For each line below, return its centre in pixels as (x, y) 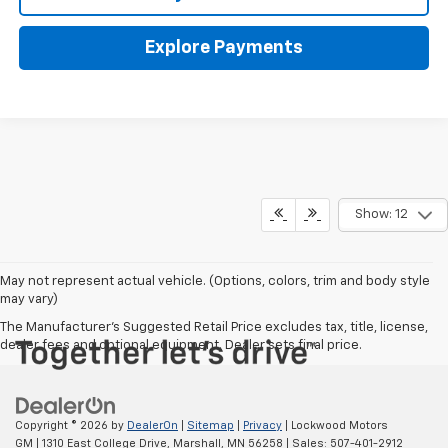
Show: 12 (381, 215)
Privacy (262, 425)
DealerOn (152, 425)
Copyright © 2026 (63, 425)
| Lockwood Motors (335, 425)
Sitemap (210, 425)
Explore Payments (224, 47)
